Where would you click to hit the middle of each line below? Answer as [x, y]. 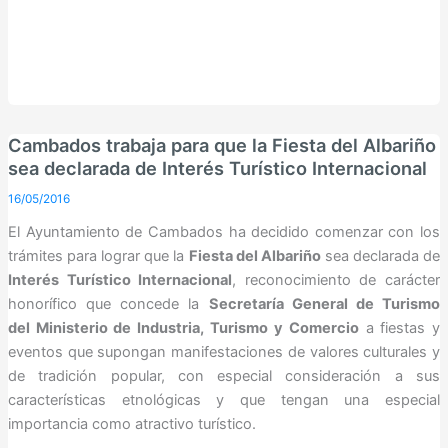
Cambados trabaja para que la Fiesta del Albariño [221, 145]
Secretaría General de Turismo [324, 304]
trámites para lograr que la [98, 256]
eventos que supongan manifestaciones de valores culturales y [224, 352]
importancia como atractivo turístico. [131, 424]
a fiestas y [399, 328]
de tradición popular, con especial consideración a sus [224, 376]
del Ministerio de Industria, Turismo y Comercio [183, 328]
